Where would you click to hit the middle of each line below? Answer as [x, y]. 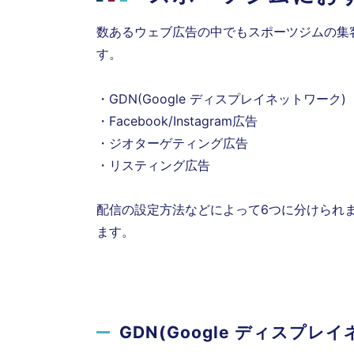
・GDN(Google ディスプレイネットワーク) [221, 98]
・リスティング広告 [153, 165]
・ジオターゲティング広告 [172, 143]
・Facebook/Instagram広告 [177, 121]
